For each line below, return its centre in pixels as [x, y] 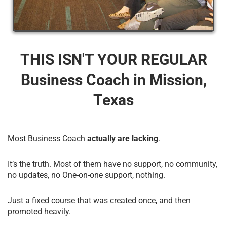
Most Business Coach [46, 138]
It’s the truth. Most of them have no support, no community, [112, 164]
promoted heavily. [39, 211]
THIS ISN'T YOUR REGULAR [113, 59]
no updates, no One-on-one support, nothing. [86, 175]
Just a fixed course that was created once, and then [99, 200]
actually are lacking [122, 138]
